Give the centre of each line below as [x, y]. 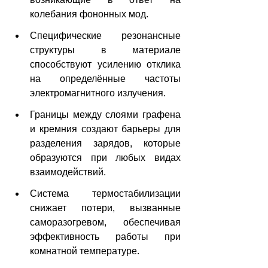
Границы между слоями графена [105, 115]
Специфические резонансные [105, 36]
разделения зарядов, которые [105, 144]
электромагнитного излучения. [98, 93]
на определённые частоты [105, 79]
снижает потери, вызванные [105, 208]
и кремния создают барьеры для [105, 129]
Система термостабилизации [105, 194]
